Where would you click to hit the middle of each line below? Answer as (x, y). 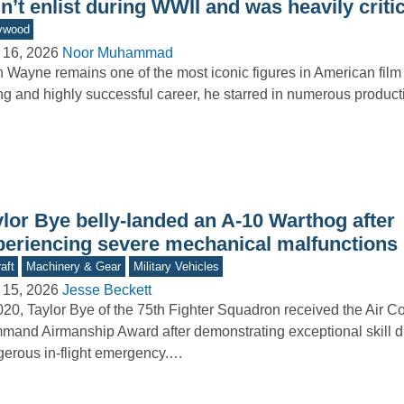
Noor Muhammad (117, 53)
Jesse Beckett (106, 290)
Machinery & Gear (74, 267)
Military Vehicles (176, 267)
